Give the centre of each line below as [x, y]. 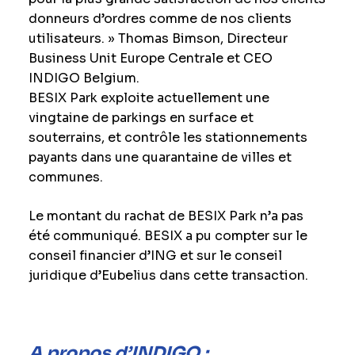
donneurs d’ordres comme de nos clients [160, 19]
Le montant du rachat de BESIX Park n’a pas [166, 216]
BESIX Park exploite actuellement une [149, 98]
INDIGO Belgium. [84, 78]
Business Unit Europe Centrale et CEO [150, 58]
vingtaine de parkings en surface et [141, 118]
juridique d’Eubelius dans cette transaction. [168, 275]
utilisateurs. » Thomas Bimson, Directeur [158, 38]
